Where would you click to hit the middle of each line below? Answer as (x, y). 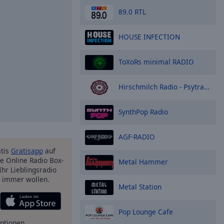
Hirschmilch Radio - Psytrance (161, 86)
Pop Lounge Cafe (146, 211)
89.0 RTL (132, 11)
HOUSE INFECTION (149, 36)
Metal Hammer (143, 161)
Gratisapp (27, 151)
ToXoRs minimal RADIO (156, 61)
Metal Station (140, 186)
